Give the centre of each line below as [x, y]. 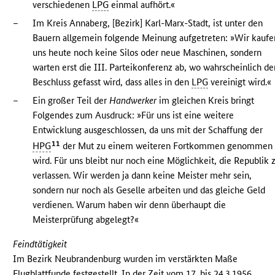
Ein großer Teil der [71, 100]
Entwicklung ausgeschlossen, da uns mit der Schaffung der [148, 130]
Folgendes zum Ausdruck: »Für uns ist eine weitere [134, 115]
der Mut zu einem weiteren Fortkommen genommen [167, 145]
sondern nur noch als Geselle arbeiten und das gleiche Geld [149, 190]
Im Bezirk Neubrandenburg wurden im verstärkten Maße [126, 258]
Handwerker [133, 100]
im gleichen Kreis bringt [206, 100]
